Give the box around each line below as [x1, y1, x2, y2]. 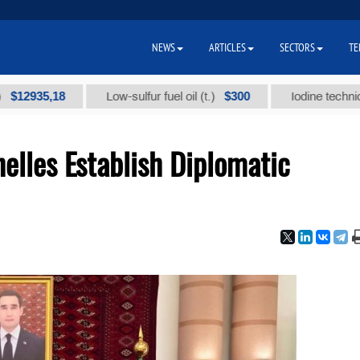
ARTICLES [209, 40, 246, 55]
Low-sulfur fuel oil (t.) [64, 90, 177, 103]
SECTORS [280, 40, 315, 55]
